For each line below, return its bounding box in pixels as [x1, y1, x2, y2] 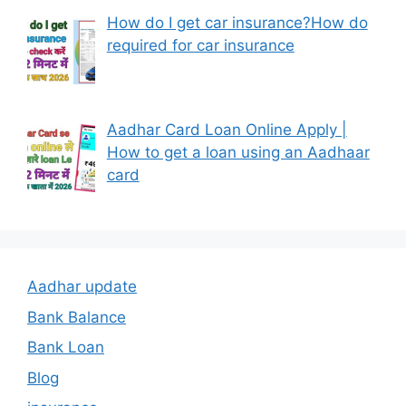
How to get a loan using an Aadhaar [106, 143, 370, 162]
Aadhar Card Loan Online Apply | [106, 121, 347, 140]
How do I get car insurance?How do [106, 14, 368, 33]
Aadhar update [27, 277, 137, 296]
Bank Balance [27, 307, 126, 326]
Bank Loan [27, 338, 104, 357]
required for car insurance [106, 36, 295, 55]
